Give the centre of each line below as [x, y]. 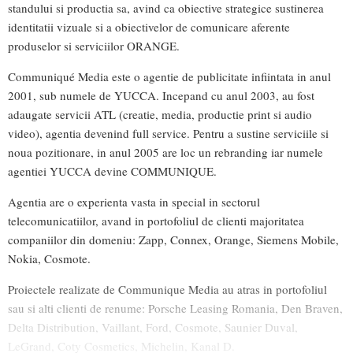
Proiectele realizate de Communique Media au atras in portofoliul [167, 289]
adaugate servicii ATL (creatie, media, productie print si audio [160, 114]
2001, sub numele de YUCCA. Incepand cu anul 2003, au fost [161, 95]
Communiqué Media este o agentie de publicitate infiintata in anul [169, 76]
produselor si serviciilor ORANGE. [94, 45]
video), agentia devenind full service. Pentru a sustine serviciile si [168, 133]
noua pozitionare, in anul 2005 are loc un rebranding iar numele [165, 152]
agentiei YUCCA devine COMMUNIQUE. [112, 171]
